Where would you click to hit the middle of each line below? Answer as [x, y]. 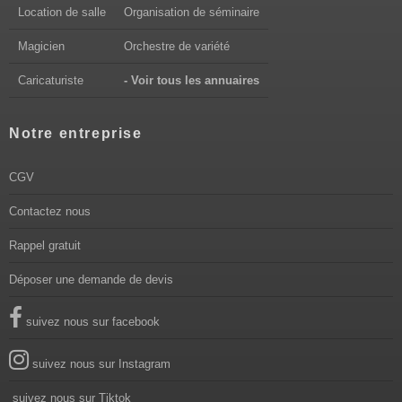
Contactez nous [50, 212]
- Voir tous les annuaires [192, 81]
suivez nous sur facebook [91, 322]
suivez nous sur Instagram [100, 364]
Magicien [41, 47]
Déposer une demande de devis [91, 280]
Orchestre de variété [177, 47]
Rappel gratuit [45, 246]
